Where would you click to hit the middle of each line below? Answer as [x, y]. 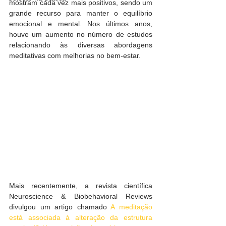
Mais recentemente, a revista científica [81, 186]
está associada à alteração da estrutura [81, 218]
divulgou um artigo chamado [60, 207]
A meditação [132, 207]
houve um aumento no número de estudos [81, 34]
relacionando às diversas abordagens [81, 45]
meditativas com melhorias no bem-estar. [75, 55]
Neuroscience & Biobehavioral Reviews [81, 196]
